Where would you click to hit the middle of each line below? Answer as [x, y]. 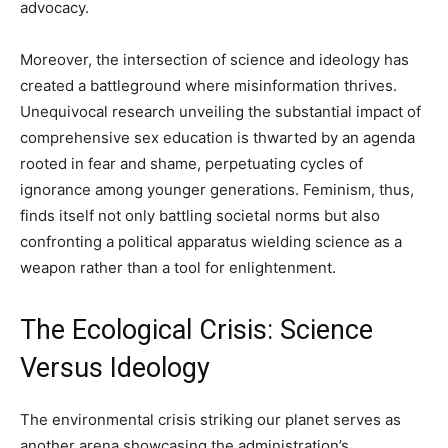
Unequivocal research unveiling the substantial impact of [220, 111]
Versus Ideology [115, 368]
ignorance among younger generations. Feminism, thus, [217, 189]
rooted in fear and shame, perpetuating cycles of [191, 163]
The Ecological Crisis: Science [196, 330]
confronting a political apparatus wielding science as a [211, 241]
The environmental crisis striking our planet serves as [210, 419]
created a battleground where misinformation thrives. [208, 85]
